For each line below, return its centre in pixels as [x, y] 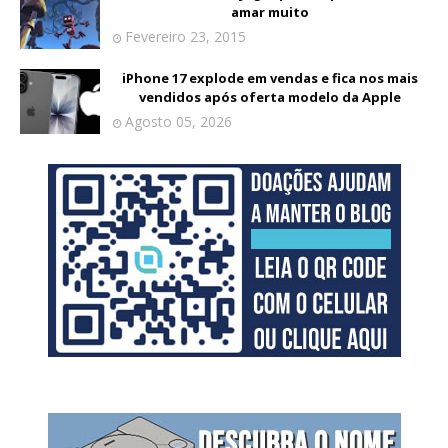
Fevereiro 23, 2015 [185, 36]
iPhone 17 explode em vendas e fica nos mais [270, 77]
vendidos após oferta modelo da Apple [270, 96]
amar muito [270, 11]
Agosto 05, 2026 [178, 121]
